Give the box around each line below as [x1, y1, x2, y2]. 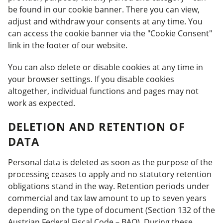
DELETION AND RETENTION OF [8, 119, 185, 134]
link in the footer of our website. [8, 40, 127, 51]
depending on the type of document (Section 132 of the [8, 205, 215, 216]
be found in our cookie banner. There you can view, [8, 4, 200, 15]
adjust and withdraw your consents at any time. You [8, 16, 203, 27]
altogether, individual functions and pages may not [8, 86, 199, 97]
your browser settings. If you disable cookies [8, 74, 174, 85]
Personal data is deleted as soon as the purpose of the [8, 157, 213, 168]
